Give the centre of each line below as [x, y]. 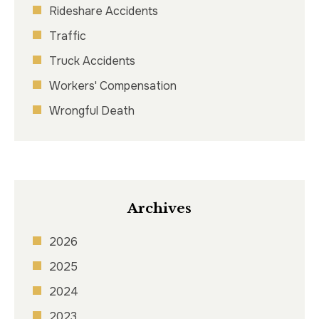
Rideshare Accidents [104, 11]
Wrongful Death [92, 110]
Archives [159, 208]
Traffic [68, 36]
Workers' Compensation [113, 85]
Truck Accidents [92, 61]
